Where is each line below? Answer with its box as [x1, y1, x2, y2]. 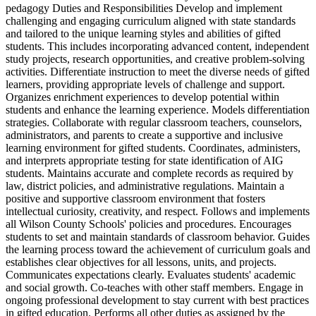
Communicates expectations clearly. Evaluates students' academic [6, 268, 296, 281]
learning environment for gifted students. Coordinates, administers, [6, 141, 300, 154]
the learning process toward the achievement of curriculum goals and [6, 243, 310, 255]
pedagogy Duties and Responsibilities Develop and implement [6, 1, 282, 14]
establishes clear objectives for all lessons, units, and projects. [6, 255, 276, 268]
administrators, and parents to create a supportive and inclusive [6, 128, 283, 141]
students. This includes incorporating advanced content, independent [6, 39, 309, 52]
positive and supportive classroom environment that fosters [6, 192, 265, 205]
